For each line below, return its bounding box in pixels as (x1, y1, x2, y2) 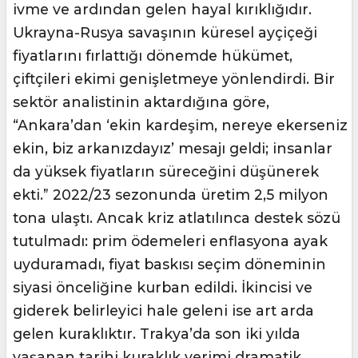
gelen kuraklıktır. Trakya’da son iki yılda (13, 325, 300, 343)
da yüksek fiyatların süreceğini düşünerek (13, 163, 319, 181)
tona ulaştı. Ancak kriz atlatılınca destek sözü (13, 209, 340, 227)
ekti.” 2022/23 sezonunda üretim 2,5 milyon (13, 186, 328, 204)
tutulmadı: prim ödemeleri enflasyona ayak (13, 233, 328, 250)
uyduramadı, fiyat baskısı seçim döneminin (13, 256, 326, 273)
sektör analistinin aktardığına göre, (13, 93, 269, 111)
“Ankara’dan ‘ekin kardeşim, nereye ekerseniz (13, 117, 348, 134)
